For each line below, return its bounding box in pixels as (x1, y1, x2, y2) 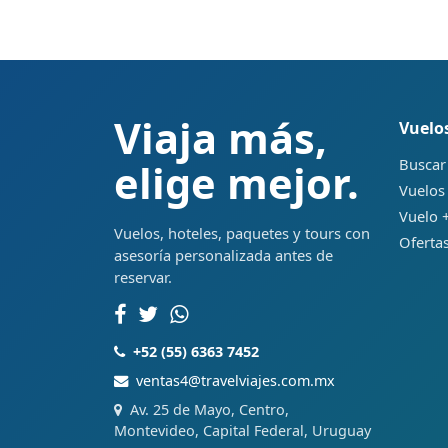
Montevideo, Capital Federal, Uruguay (114, 421, 371, 441)
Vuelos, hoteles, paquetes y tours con (114, 223, 370, 244)
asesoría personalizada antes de (114, 245, 333, 266)
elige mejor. (114, 155, 359, 212)
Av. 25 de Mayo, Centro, (130, 400, 289, 420)
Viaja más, (114, 110, 327, 167)
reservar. (114, 267, 172, 288)
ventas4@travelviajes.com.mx (136, 371, 335, 391)
